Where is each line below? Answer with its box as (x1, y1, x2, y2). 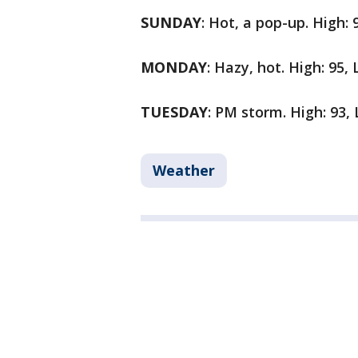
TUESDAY (141, 102, 208, 121)
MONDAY (141, 58, 207, 77)
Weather (153, 161, 215, 180)
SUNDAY (141, 13, 201, 32)
